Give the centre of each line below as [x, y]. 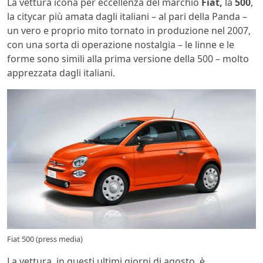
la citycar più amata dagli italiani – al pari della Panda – [127, 16]
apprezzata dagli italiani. [61, 73]
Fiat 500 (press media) [45, 239]
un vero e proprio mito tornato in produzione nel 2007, [129, 30]
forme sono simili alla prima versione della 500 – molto [128, 58]
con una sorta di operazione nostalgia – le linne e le [121, 44]
